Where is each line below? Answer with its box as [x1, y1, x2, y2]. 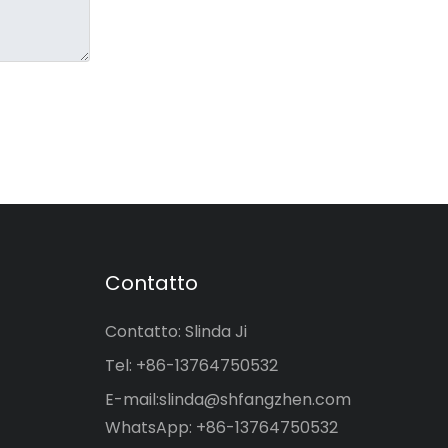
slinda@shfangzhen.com [158, 388, 351, 412]
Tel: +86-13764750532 [104, 354, 278, 378]
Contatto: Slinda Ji [104, 320, 247, 344]
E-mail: [104, 388, 159, 412]
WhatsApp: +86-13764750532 [104, 416, 338, 440]
